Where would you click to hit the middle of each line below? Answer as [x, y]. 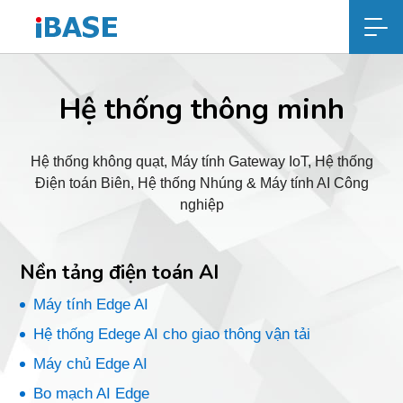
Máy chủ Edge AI [91, 364]
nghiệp [201, 205]
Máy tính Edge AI [91, 304]
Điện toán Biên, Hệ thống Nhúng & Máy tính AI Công [201, 183]
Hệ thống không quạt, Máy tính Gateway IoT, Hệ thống [201, 161]
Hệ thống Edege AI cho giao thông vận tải [172, 334]
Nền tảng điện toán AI [120, 273]
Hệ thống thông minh [201, 109]
